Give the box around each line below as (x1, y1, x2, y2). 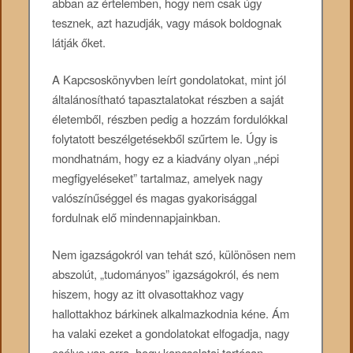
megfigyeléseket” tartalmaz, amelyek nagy (52, 169, 263, 187)
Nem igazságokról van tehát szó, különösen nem (52, 246, 296, 263)
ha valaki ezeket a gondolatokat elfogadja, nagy (52, 325, 290, 342)
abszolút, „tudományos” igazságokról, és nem (52, 266, 280, 283)
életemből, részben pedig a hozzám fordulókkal (52, 110, 288, 128)
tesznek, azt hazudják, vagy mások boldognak (52, 13, 282, 31)
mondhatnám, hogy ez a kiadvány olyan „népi (52, 150, 280, 167)
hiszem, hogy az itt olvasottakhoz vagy (52, 285, 244, 303)
